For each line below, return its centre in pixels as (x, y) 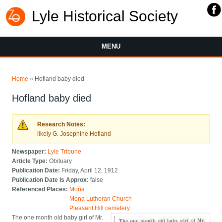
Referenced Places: (41, 190)
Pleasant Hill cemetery (100, 208)
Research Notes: (62, 125)
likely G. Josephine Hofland (74, 134)
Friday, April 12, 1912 (90, 171)
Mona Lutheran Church (101, 199)
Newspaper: (30, 152)
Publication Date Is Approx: (51, 180)
